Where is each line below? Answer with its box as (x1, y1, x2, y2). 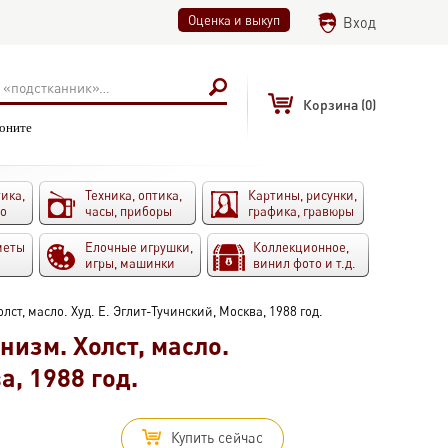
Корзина (303, 96, 361, 113)
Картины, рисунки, (248, 187, 357, 203)
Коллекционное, (253, 239, 349, 255)
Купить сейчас (171, 428, 264, 446)
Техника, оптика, (85, 187, 182, 203)
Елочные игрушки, (85, 239, 193, 255)
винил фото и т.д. (253, 255, 356, 271)
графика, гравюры (248, 203, 354, 219)
